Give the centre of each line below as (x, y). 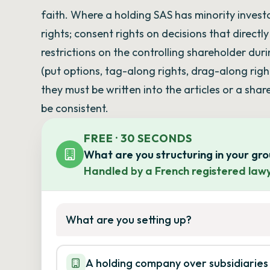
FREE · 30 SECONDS (138, 138)
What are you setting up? (129, 220)
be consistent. (75, 108)
